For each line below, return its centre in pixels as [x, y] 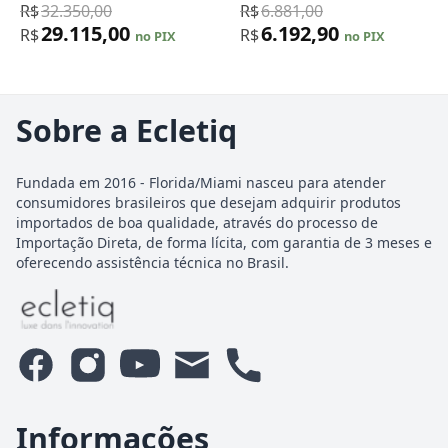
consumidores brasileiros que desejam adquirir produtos [208, 202]
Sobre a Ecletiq [126, 130]
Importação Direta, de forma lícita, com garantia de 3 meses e [224, 242]
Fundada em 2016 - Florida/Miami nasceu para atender [201, 182]
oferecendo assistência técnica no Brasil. [152, 262]
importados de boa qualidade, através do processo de [197, 222]
